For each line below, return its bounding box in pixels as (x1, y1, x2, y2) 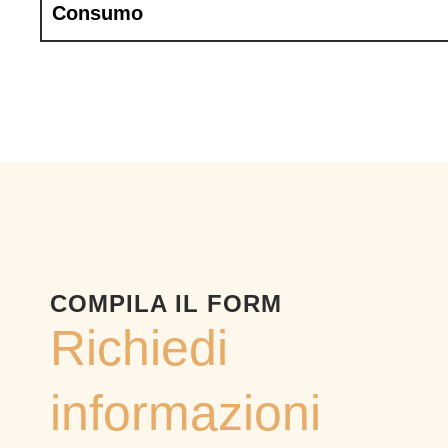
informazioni (50, 385, 321, 442)
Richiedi (50, 320, 228, 377)
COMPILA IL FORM (50, 290, 282, 318)
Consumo (52, 2, 143, 25)
